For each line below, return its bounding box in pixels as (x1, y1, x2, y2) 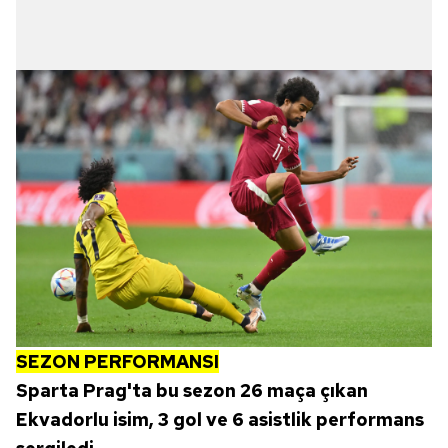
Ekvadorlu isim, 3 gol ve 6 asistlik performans (16, 407, 424, 431)
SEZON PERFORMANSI (16, 349, 219, 373)
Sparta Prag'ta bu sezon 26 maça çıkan (16, 378, 368, 402)
